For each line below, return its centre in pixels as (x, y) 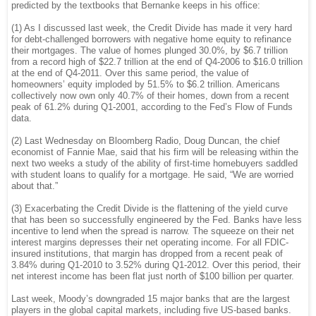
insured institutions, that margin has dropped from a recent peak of (147, 253)
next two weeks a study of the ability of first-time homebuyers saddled (154, 163)
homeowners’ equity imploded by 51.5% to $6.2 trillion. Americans (146, 84)
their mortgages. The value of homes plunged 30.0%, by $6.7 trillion (150, 50)
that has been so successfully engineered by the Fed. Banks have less (157, 219)
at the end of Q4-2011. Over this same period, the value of (130, 73)
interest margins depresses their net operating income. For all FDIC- (150, 242)
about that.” (36, 186)
